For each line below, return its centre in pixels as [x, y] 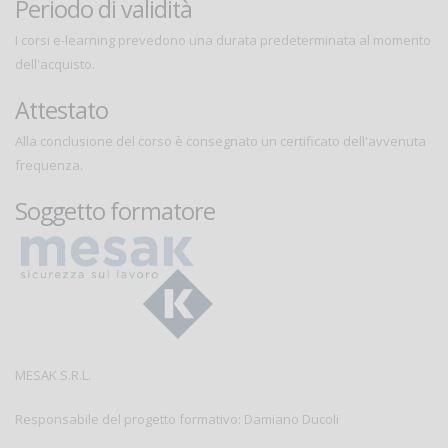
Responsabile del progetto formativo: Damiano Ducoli [177, 419]
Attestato [61, 110]
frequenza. [49, 165]
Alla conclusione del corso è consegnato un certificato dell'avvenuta [220, 141]
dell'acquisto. [55, 64]
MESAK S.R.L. [53, 375]
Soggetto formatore [115, 211]
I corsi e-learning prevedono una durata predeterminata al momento [223, 40]
